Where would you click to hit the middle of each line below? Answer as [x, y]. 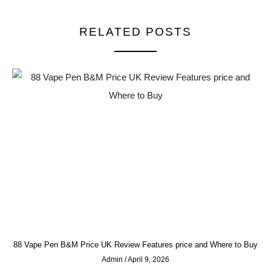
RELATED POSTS [135, 31]
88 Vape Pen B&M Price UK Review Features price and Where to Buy [135, 244]
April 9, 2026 [148, 259]
